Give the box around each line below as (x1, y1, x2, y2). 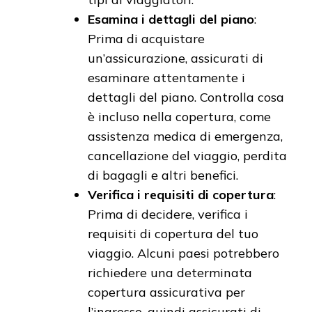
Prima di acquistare (88, 30, 205, 47)
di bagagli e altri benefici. (88, 166, 238, 183)
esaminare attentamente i (88, 69, 245, 86)
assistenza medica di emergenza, (88, 127, 283, 144)
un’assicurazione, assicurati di (88, 49, 263, 66)
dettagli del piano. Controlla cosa (88, 88, 284, 105)
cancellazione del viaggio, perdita (88, 147, 287, 164)
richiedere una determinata (88, 264, 252, 281)
